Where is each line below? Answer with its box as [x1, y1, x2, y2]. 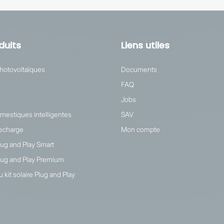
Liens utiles [121, 38, 170, 51]
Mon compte [121, 124, 160, 133]
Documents [121, 64, 157, 73]
